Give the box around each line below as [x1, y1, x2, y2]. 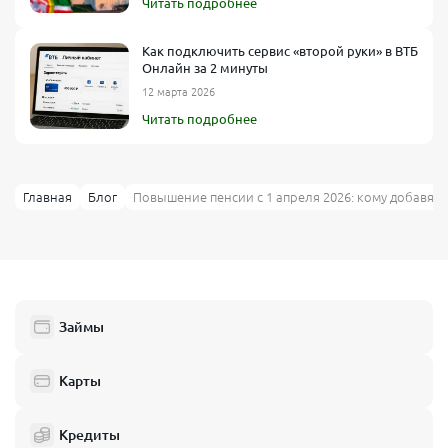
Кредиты [59, 426, 120, 443]
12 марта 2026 [142, 85, 215, 98]
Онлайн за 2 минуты [142, 60, 268, 75]
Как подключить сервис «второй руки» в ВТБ [142, 43, 418, 58]
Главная [23, 189, 72, 204]
